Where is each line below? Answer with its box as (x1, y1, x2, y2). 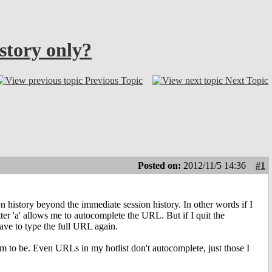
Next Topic (225, 75, 268, 86)
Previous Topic (85, 75, 143, 86)
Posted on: (138, 160, 183, 171)
